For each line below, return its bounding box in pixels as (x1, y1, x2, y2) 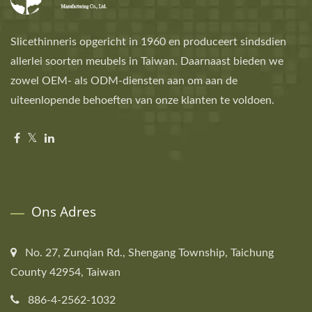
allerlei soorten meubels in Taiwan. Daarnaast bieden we (10, 56, 283, 67)
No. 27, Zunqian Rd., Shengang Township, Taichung (25, 247, 274, 258)
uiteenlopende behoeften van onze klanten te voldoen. (10, 95, 274, 106)
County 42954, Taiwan (10, 267, 120, 278)
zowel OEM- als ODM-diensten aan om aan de (10, 75, 237, 86)
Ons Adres (31, 203, 96, 221)
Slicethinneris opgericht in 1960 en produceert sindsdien (10, 36, 286, 47)
